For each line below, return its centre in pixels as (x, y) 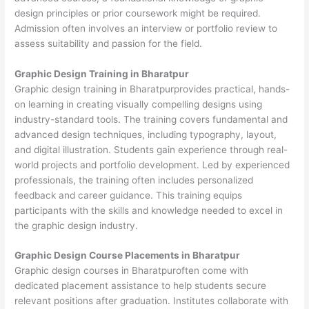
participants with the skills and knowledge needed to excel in (149, 210)
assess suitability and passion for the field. (109, 43)
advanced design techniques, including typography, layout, (146, 134)
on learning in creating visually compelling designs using (139, 104)
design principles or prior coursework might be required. (138, 13)
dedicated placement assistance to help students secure (141, 286)
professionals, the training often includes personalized (134, 180)
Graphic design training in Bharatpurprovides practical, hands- (152, 89)
